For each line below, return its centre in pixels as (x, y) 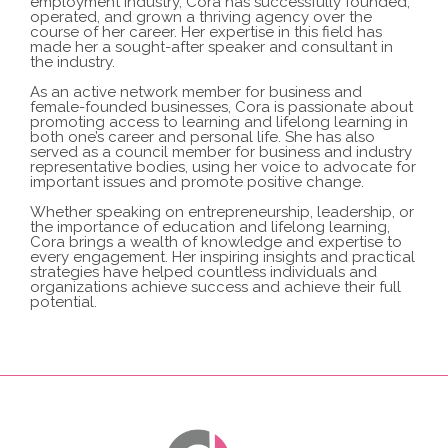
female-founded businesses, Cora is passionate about (221, 106)
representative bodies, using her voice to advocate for (223, 166)
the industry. (72, 61)
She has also (330, 136)
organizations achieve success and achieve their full (215, 286)
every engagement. (101, 256)
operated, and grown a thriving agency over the (201, 16)
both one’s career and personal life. (157, 136)
